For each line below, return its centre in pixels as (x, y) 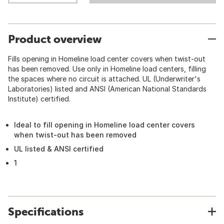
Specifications (46, 211)
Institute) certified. (39, 99)
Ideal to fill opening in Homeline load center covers (104, 125)
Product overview (55, 39)
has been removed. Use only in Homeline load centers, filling (107, 69)
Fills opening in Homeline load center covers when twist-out (107, 59)
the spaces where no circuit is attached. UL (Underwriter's (104, 79)
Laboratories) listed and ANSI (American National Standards (107, 89)
